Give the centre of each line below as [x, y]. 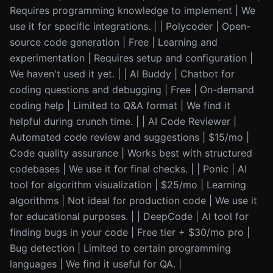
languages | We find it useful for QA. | [96, 264]
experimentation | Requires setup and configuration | [131, 58]
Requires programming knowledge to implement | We [133, 10]
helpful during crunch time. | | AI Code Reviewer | [123, 121]
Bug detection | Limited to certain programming [120, 248]
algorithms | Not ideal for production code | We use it [133, 200]
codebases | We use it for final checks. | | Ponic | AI [128, 169]
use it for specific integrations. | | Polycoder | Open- [130, 26]
